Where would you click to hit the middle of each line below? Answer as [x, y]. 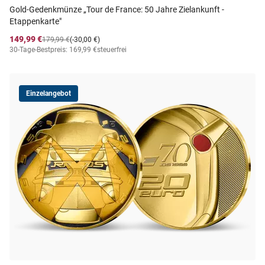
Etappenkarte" [35, 21]
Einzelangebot [49, 93]
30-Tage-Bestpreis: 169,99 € [53, 50]
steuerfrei [112, 50]
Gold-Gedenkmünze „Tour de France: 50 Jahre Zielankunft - [117, 9]
